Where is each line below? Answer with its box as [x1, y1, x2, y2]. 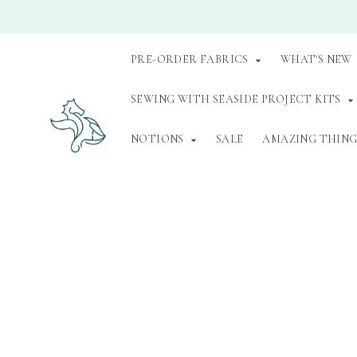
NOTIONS [131, 132, 184, 146]
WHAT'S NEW [280, 53, 352, 66]
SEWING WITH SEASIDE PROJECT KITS [131, 92, 341, 106]
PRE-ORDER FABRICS [131, 53, 249, 66]
